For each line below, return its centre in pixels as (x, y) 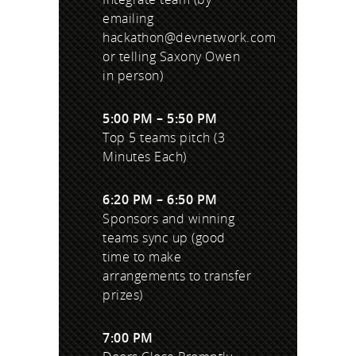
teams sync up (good (164, 238)
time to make (142, 257)
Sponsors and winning (168, 219)
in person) (133, 76)
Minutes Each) (145, 157)
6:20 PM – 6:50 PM (160, 200)
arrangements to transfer (177, 276)
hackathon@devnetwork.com (189, 38)
